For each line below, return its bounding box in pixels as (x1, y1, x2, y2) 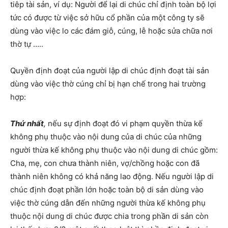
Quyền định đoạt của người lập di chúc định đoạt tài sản (10, 66, 209, 76)
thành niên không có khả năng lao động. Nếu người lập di (10, 172, 214, 182)
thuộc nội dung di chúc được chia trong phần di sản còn (10, 211, 209, 221)
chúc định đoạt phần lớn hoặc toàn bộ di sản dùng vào (10, 185, 204, 195)
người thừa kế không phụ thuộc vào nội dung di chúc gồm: (10, 145, 218, 155)
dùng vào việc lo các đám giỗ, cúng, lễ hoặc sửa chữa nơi (10, 26, 213, 36)
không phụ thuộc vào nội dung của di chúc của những (10, 132, 202, 142)
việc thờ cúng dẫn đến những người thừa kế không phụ (10, 198, 206, 208)
